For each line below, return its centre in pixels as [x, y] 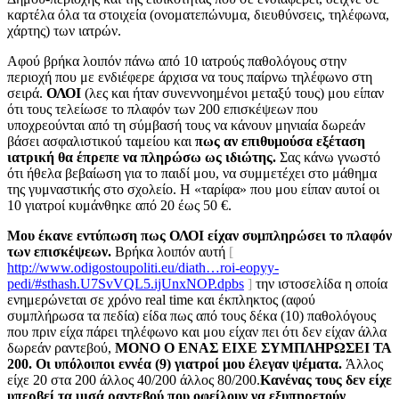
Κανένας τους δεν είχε [326, 379]
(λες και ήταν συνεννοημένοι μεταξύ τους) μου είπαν [232, 93]
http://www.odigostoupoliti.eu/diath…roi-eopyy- [143, 267]
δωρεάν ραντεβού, [61, 347]
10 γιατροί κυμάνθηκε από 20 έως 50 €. [119, 205]
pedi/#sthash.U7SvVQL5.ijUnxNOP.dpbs [126, 283]
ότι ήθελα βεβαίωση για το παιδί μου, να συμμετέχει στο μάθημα [192, 173]
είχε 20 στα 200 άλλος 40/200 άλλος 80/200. [134, 379]
